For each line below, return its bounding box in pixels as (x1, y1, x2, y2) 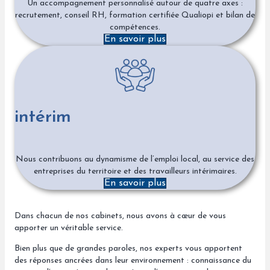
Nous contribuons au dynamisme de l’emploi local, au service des (16, 154, 254, 164)
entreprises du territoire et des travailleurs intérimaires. (33, 166, 237, 176)
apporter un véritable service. (14, 223, 123, 233)
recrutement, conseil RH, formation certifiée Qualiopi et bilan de (15, 10, 255, 20)
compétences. (110, 22, 160, 32)
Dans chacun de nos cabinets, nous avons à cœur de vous (14, 211, 226, 221)
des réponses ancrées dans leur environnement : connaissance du (14, 256, 251, 265)
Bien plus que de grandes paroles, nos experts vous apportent (14, 243, 242, 253)
